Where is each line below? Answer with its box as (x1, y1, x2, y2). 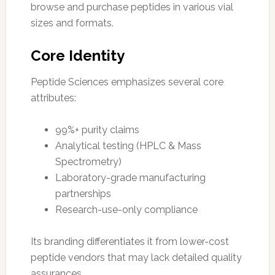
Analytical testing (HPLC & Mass (55, 139, 201, 152)
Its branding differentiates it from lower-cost (30, 235, 229, 247)
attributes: (30, 91, 76, 104)
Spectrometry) (55, 155, 122, 168)
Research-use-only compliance (55, 203, 198, 215)
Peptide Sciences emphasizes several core (30, 76, 223, 88)
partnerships (55, 187, 111, 199)
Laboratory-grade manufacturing (55, 171, 206, 184)
